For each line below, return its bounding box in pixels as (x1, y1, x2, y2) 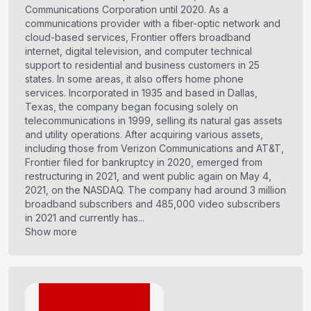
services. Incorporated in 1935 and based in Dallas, (25, 87, 258, 99)
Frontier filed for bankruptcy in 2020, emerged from (25, 156, 262, 169)
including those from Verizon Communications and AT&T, (25, 142, 284, 155)
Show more (25, 226, 77, 238)
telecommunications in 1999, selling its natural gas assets (25, 115, 283, 127)
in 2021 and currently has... (25, 212, 144, 224)
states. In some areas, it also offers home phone (25, 73, 244, 85)
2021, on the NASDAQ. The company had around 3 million (25, 184, 286, 196)
